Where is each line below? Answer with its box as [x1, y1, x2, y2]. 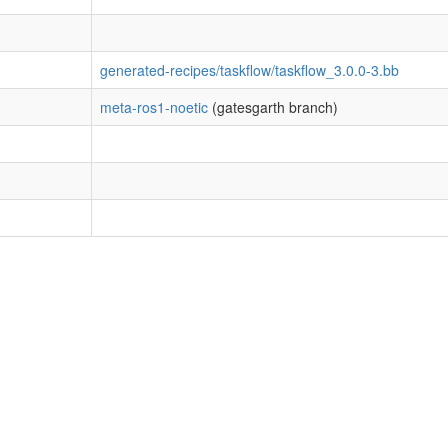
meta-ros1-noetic [100, 97, 208, 117]
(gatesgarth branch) [208, 97, 338, 117]
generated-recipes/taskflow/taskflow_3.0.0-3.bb [100, 60, 399, 80]
